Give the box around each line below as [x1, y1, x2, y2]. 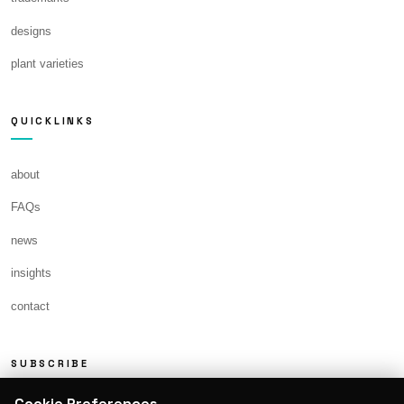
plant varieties [11, 57, 84, 71]
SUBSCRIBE [11, 356, 89, 370]
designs [11, 23, 51, 38]
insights [11, 266, 51, 280]
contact [11, 299, 50, 314]
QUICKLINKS [11, 114, 95, 127]
